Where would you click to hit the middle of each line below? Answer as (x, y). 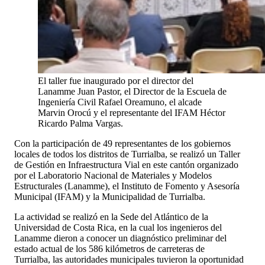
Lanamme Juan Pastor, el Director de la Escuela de (132, 91)
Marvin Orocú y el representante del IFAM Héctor (132, 112)
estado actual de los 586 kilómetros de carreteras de (109, 248)
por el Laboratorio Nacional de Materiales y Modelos (113, 175)
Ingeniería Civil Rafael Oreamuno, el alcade (120, 102)
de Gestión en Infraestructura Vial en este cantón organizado (126, 164)
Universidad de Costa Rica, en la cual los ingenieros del (118, 227)
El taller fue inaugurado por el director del (116, 80)
